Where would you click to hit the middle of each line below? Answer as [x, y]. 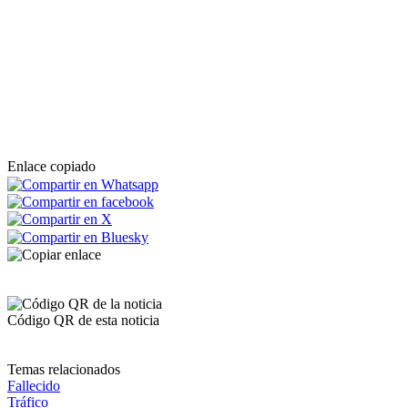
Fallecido [34, 385]
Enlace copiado [51, 167]
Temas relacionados [64, 369]
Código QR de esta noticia [83, 320]
